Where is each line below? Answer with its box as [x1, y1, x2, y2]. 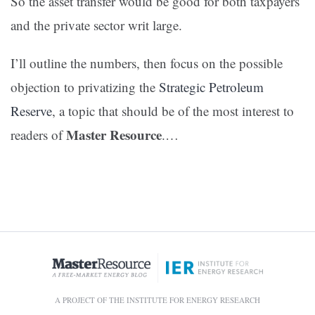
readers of [11, 126, 66, 144]
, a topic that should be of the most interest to [52, 102, 294, 120]
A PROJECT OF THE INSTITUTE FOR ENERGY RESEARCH [55, 295, 260, 306]
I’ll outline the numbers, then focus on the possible [11, 54, 283, 72]
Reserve [11, 102, 52, 120]
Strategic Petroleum [159, 78, 264, 96]
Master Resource [66, 125, 162, 145]
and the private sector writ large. [11, 16, 182, 34]
